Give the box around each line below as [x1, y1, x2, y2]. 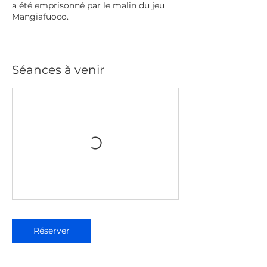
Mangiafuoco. [12, 11, 69, 22]
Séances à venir [12, 63, 104, 77]
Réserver [33, 225, 70, 236]
